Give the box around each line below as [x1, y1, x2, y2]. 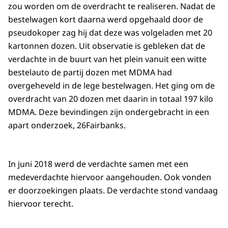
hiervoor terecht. [8, 198, 73, 210]
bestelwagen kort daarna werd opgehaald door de [8, 14, 203, 25]
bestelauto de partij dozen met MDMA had [8, 67, 172, 78]
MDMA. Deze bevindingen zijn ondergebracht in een [8, 106, 209, 118]
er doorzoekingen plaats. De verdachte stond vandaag [8, 185, 218, 196]
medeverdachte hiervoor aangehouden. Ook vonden [8, 172, 211, 183]
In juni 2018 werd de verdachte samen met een [8, 158, 188, 170]
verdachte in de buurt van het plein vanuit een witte [8, 53, 207, 65]
